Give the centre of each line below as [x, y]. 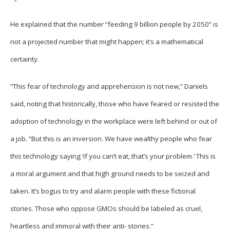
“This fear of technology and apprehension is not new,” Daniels [109, 87]
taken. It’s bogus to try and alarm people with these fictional [103, 191]
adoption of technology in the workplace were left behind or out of [114, 121]
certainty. [25, 59]
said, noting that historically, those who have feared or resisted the [115, 104]
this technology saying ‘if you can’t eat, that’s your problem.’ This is [113, 156]
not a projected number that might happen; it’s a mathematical [107, 42]
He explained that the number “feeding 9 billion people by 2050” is [114, 24]
